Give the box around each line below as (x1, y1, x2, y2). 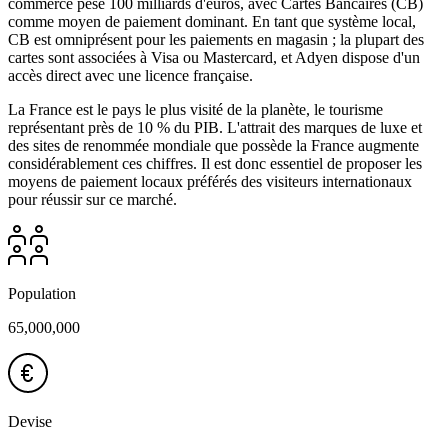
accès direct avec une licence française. (8, 66, 253, 84)
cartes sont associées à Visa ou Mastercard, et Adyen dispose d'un (8, 48, 420, 66)
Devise (8, 412, 52, 430)
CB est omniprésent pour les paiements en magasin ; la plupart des (8, 30, 424, 48)
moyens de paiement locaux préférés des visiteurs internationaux (8, 172, 412, 190)
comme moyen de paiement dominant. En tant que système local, (8, 12, 416, 30)
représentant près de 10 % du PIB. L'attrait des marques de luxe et (8, 118, 422, 136)
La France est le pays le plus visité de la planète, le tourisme (8, 100, 383, 118)
